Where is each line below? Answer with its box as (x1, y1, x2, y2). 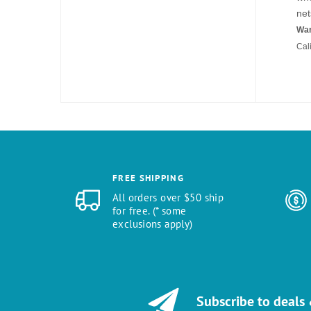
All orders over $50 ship (112, 191, 224, 205)
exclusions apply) (112, 217, 193, 231)
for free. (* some (112, 204, 187, 218)
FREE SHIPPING (112, 172, 184, 185)
